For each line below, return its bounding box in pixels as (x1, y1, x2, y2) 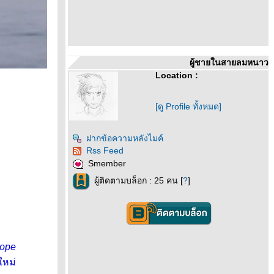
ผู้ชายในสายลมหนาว (190, 57, 268, 67)
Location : (155, 70, 198, 80)
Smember (88, 158, 126, 169)
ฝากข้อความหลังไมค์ (86, 133, 163, 143)
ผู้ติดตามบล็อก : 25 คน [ (94, 176, 183, 186)
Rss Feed (86, 146, 124, 155)
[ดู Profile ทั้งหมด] (155, 102, 221, 111)
